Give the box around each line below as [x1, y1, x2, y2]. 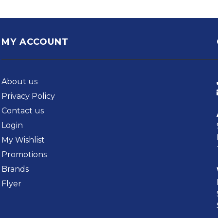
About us [1, 77, 38, 86]
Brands [1, 164, 29, 174]
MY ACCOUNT [1, 36, 69, 47]
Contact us [1, 106, 44, 115]
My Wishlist [1, 135, 45, 145]
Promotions [1, 150, 47, 159]
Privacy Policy [1, 91, 55, 101]
